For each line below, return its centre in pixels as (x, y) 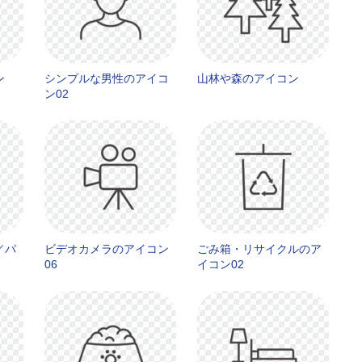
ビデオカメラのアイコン (107, 249)
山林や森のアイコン (248, 78)
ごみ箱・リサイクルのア (259, 249)
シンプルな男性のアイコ (107, 78)
